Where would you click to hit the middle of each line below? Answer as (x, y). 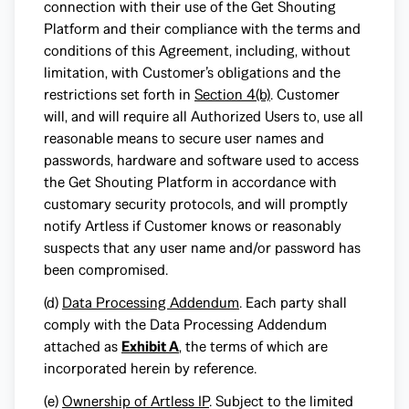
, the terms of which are (253, 346)
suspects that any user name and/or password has (202, 248)
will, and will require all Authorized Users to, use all (204, 116)
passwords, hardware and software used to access (201, 160)
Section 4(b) (232, 94)
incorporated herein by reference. (150, 368)
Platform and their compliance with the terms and (202, 29)
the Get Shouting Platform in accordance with (190, 182)
